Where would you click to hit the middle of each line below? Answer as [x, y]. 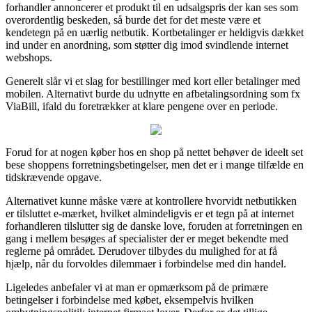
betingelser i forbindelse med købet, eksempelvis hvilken [130, 299]
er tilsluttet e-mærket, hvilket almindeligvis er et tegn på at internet [150, 213]
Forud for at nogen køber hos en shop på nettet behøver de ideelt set [154, 152]
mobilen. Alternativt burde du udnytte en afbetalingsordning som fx [153, 93]
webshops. [29, 57]
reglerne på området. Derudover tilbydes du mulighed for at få [141, 251]
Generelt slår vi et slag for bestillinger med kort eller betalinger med [153, 81]
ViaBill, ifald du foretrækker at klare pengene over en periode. [142, 106]
